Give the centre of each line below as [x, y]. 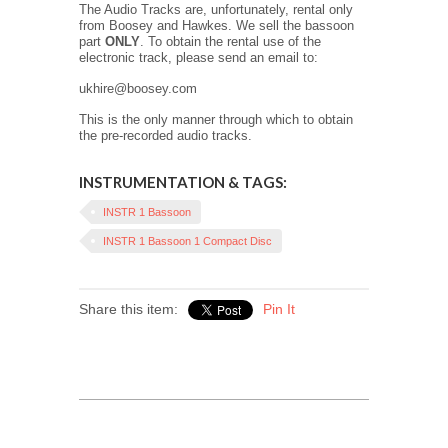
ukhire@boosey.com [138, 89]
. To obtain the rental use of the [230, 42]
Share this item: [128, 309]
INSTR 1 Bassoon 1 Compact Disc [187, 241]
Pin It [279, 309]
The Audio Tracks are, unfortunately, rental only [216, 10]
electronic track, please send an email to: [198, 58]
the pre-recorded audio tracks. [167, 136]
